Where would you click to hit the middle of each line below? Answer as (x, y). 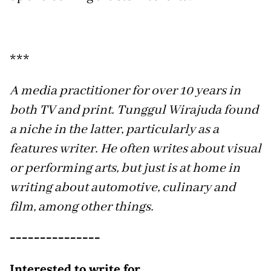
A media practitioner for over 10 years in (125, 90)
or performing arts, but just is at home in (125, 168)
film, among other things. (82, 207)
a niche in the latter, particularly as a (114, 129)
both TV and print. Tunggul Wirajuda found (134, 110)
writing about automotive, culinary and (122, 187)
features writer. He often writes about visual (135, 149)
